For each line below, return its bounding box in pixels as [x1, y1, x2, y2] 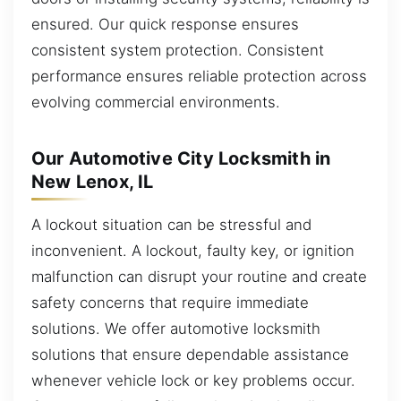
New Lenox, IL [31, 170, 154, 192]
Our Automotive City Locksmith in [31, 147, 331, 169]
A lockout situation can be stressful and [31, 215, 311, 234]
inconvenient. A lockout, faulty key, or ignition [31, 241, 354, 260]
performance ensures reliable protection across [31, 66, 367, 85]
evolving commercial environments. [31, 92, 280, 111]
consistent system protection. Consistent [31, 40, 324, 59]
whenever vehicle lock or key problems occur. [31, 371, 355, 389]
